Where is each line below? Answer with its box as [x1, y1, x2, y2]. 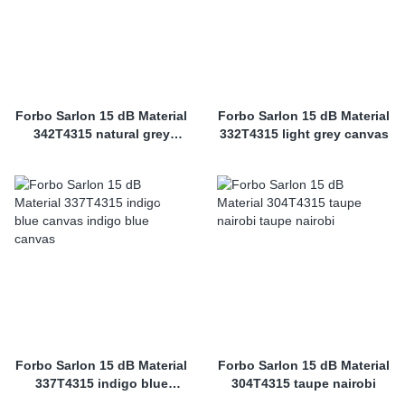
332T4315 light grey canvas [219, 127, 389, 141]
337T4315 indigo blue [34, 376, 168, 391]
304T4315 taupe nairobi [231, 376, 376, 391]
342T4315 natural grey [33, 127, 170, 141]
